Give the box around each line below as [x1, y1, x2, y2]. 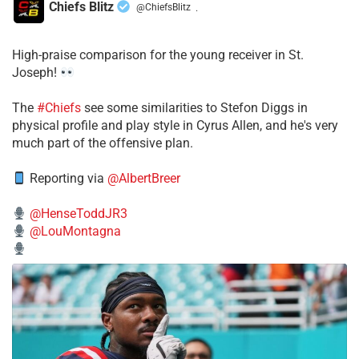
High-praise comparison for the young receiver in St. [12, 47, 304, 63]
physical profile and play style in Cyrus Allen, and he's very [12, 118, 338, 134]
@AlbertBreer [107, 171, 181, 187]
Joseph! [12, 65, 60, 81]
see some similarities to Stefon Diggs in [81, 100, 308, 116]
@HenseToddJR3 [30, 206, 128, 222]
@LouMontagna [30, 224, 122, 240]
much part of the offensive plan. [12, 135, 193, 151]
